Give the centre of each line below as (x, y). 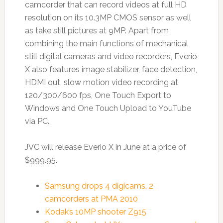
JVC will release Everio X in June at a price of (105, 147)
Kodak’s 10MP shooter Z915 (95, 212)
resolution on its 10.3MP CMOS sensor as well (108, 17)
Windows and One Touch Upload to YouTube (108, 108)
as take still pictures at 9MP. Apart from (97, 30)
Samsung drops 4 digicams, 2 (99, 186)
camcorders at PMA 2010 (91, 199)
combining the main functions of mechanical (106, 43)
